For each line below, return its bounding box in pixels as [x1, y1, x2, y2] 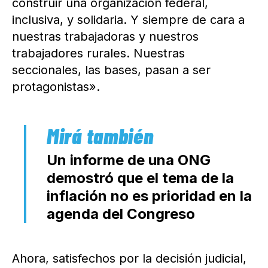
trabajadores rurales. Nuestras [12, 46, 185, 61]
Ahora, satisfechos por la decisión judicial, [12, 251, 246, 266]
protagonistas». [12, 80, 100, 95]
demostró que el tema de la [47, 169, 234, 187]
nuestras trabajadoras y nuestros [12, 29, 199, 44]
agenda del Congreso [47, 205, 195, 223]
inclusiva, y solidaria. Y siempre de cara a [12, 13, 245, 28]
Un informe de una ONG [47, 151, 211, 169]
